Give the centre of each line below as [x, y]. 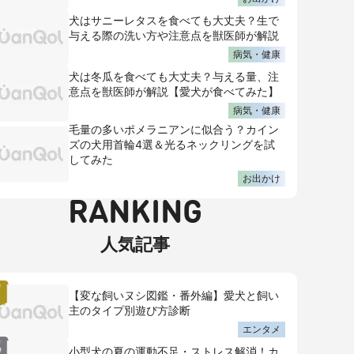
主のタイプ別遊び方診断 [130, 310]
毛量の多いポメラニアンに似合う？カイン [174, 129]
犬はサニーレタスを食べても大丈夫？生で [174, 20]
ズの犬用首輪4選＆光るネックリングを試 [172, 144]
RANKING [135, 214]
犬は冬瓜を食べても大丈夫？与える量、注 [174, 76]
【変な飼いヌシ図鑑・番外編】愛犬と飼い [174, 295]
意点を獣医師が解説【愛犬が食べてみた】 [174, 91]
